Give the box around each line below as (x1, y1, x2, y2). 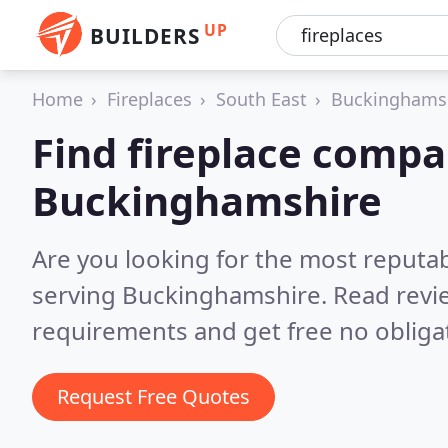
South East (216, 87, 307, 111)
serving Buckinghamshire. (32, 278, 333, 311)
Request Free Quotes (57, 383, 250, 410)
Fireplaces (107, 87, 192, 111)
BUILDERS (90, 22, 200, 50)
